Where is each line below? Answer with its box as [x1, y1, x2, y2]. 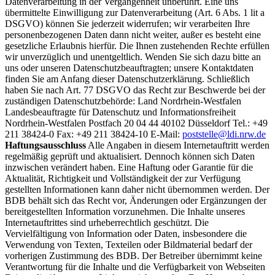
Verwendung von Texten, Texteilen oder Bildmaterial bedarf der [5, 239, 252, 250]
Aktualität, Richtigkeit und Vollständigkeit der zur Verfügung [5, 172, 241, 184]
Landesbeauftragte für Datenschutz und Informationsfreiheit [5, 106, 236, 117]
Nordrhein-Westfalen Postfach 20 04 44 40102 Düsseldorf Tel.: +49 [5, 117, 268, 128]
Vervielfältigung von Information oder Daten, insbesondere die [5, 228, 247, 239]
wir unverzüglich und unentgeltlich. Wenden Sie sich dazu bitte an [5, 51, 261, 62]
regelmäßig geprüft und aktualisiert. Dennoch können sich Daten [5, 150, 255, 161]
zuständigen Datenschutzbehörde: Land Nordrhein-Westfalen [5, 95, 241, 106]
